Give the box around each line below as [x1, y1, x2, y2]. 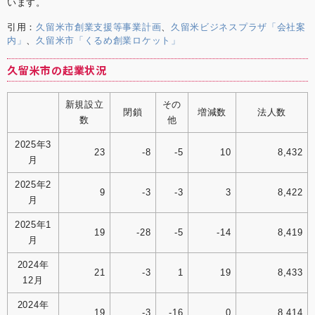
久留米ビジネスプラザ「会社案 [170, 21, 306, 32]
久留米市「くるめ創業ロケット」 [36, 34, 181, 46]
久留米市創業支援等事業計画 [36, 21, 162, 32]
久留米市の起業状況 [7, 63, 107, 78]
